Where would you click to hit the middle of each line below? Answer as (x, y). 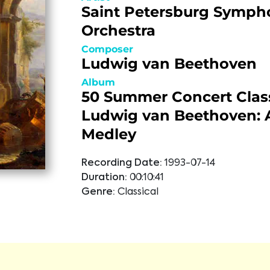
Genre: (98, 192)
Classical (138, 192)
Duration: (104, 178)
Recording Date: (121, 163)
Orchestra (118, 30)
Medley (108, 134)
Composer (107, 49)
